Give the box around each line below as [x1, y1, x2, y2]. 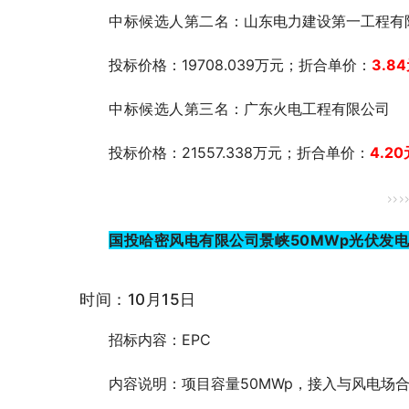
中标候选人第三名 [109, 100, 230, 119]
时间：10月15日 [79, 290, 196, 309]
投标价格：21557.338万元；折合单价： [109, 143, 370, 163]
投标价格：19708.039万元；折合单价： [109, 56, 372, 75]
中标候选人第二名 [109, 12, 230, 31]
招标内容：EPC [109, 330, 211, 350]
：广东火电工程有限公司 [229, 100, 391, 119]
